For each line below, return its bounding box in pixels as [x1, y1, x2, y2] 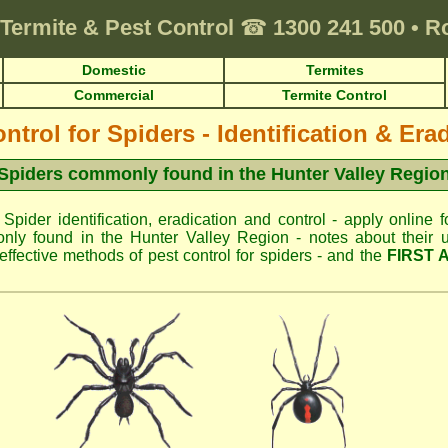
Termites [305, 62, 364, 78]
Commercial [73, 87, 154, 103]
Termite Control [282, 87, 387, 103]
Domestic [81, 62, 146, 78]
